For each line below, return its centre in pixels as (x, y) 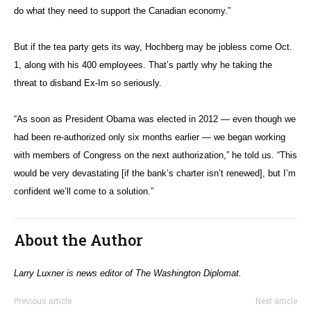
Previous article (43, 301)
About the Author (78, 239)
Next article (276, 301)
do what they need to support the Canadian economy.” (122, 10)
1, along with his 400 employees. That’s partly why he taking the (143, 65)
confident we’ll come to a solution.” (84, 191)
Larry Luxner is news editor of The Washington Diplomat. (128, 273)
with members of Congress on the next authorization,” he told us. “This (155, 155)
